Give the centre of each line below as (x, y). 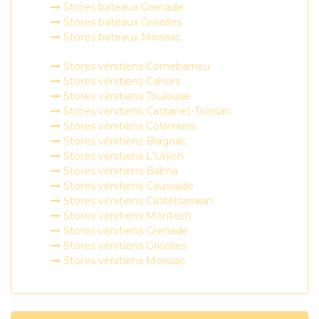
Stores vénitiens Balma (119, 171)
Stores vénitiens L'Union (122, 156)
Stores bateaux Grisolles (121, 22)
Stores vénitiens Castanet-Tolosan (146, 111)
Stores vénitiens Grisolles (124, 246)
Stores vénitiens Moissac (123, 261)
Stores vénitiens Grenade (125, 231)
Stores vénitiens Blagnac (124, 141)
